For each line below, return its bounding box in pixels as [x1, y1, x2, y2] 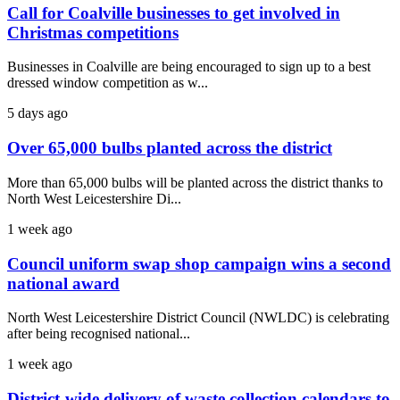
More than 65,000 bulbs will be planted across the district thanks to [7, 174, 383, 190]
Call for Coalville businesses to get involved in [7, 3, 340, 22]
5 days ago [7, 105, 68, 121]
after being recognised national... [7, 326, 190, 342]
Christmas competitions [7, 22, 179, 42]
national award [7, 273, 120, 293]
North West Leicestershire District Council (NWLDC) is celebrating [7, 310, 389, 326]
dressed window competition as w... [7, 75, 208, 91]
